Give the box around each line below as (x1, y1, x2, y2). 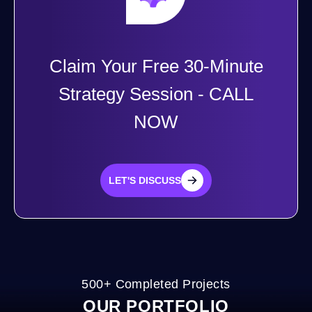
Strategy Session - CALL (58, 84, 253, 104)
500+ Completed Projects (81, 277, 231, 291)
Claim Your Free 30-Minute (49, 56, 263, 76)
